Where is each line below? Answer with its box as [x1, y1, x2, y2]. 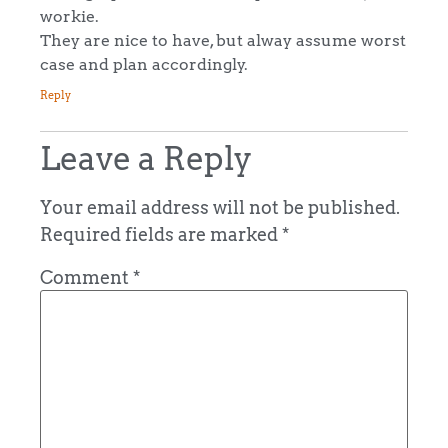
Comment [40, 266, 133, 288]
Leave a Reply [40, 139, 252, 179]
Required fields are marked [40, 224, 282, 246]
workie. [40, 5, 99, 26]
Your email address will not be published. [40, 197, 400, 219]
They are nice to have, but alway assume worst [40, 29, 406, 50]
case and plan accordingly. [40, 53, 248, 74]
